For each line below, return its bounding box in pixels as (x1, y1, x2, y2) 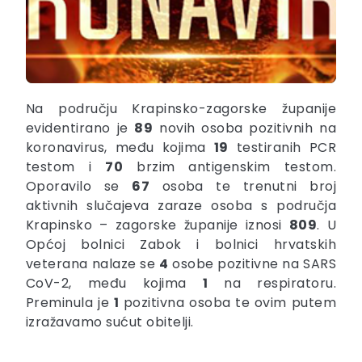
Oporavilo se (26, 177, 133, 196)
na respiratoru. (208, 274, 336, 293)
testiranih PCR (228, 138, 337, 158)
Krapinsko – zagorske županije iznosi (26, 216, 289, 235)
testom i (26, 158, 106, 177)
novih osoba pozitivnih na (153, 119, 337, 138)
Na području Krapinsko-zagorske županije (26, 99, 336, 119)
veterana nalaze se (26, 255, 159, 274)
